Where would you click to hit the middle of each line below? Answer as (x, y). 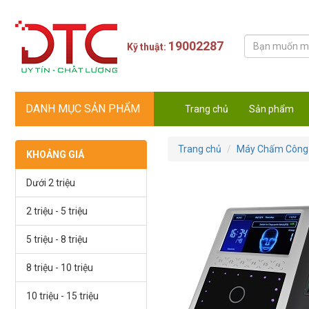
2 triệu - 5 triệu (57, 211)
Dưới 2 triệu (50, 183)
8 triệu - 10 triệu (59, 268)
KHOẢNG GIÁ (55, 154)
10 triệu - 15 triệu (62, 296)
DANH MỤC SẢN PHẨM (82, 109)
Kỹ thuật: (148, 47)
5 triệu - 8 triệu (57, 239)
